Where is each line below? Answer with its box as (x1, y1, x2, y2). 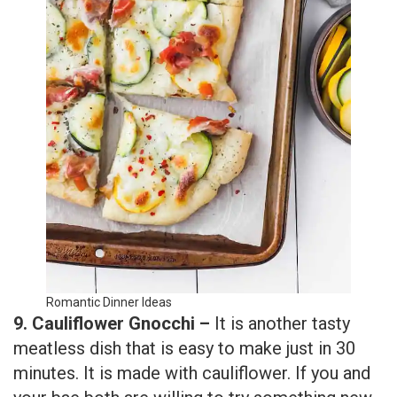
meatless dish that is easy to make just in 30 (13, 338, 355, 360)
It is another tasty (214, 313, 350, 335)
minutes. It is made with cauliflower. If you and (13, 362, 370, 385)
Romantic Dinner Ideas (46, 295, 172, 310)
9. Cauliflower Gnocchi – (13, 313, 214, 335)
